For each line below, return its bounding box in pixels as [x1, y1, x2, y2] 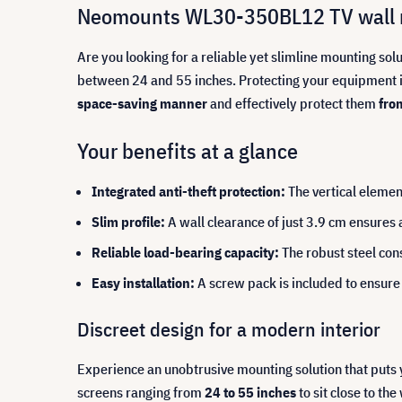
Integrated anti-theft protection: [92, 182, 285, 200]
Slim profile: [92, 213, 165, 231]
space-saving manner [77, 94, 207, 112]
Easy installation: [92, 274, 195, 292]
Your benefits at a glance [77, 136, 298, 165]
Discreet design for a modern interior [77, 316, 380, 342]
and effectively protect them [207, 94, 379, 112]
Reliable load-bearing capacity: [92, 243, 279, 261]
